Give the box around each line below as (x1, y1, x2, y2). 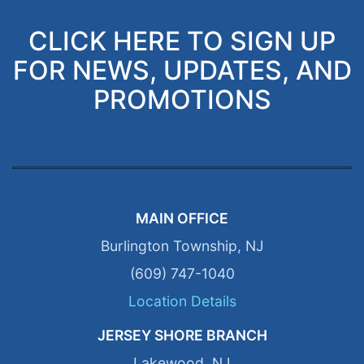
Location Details (128, 292, 236, 310)
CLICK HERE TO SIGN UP (28, 24, 336, 57)
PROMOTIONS (93, 83, 271, 115)
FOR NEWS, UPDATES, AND (12, 54, 352, 86)
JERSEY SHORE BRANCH (97, 326, 267, 344)
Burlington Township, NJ (100, 236, 264, 254)
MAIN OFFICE (136, 209, 228, 227)
